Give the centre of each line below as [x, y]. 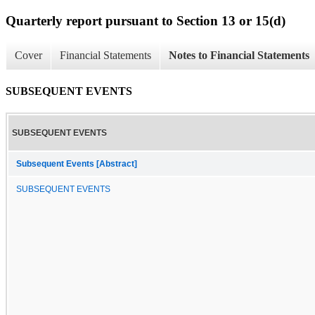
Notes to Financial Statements [239, 56]
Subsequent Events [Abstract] [77, 163]
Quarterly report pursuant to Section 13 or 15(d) [146, 20]
